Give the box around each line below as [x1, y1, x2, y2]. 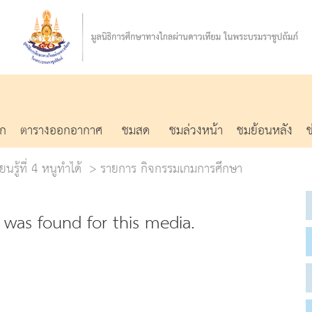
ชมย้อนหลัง [237, 118, 292, 143]
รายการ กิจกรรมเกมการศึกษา [100, 156, 242, 181]
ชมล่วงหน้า [169, 118, 223, 143]
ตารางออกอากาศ [20, 118, 102, 143]
